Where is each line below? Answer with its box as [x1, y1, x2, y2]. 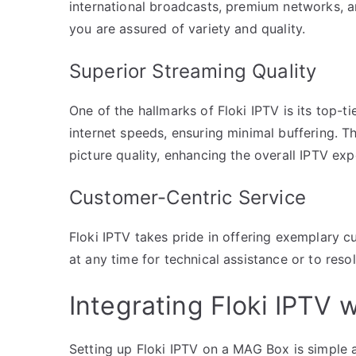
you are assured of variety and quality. [69, 20, 306, 37]
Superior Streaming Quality [69, 59, 317, 83]
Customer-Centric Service [69, 185, 306, 209]
